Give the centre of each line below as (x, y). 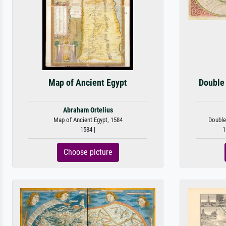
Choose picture (88, 152)
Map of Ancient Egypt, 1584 (88, 120)
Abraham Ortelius (88, 110)
